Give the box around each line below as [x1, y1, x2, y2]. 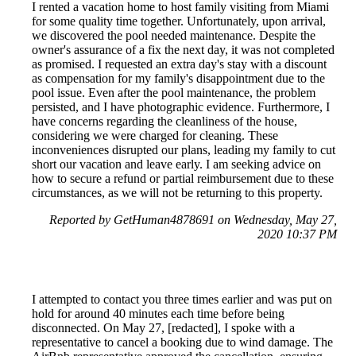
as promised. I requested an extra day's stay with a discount [32, 57, 327, 72]
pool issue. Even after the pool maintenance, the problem [32, 86, 315, 100]
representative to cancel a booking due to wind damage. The [32, 335, 333, 350]
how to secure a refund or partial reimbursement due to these [32, 172, 334, 186]
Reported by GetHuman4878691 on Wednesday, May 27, [49, 213, 337, 227]
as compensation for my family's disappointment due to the [32, 72, 325, 86]
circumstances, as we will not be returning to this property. [32, 186, 323, 200]
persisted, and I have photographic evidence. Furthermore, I [32, 100, 330, 114]
